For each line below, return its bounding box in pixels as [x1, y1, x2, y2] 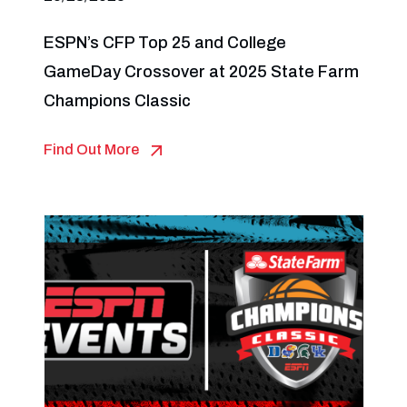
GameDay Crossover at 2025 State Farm [43, 63, 359, 81]
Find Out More [43, 142, 139, 157]
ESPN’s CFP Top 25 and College [43, 34, 286, 52]
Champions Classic [43, 92, 191, 110]
